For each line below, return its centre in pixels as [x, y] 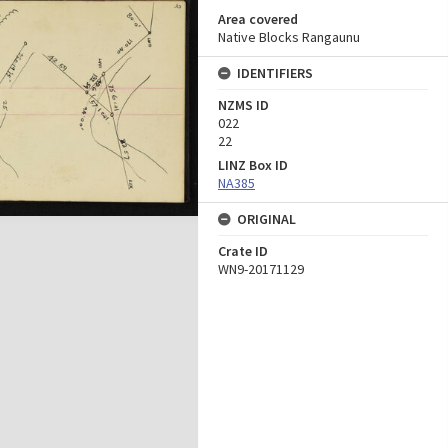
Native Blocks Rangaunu [289, 37]
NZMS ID [243, 105]
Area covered [258, 19]
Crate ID [243, 251]
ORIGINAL [266, 219]
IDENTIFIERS [275, 73]
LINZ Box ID [253, 165]
